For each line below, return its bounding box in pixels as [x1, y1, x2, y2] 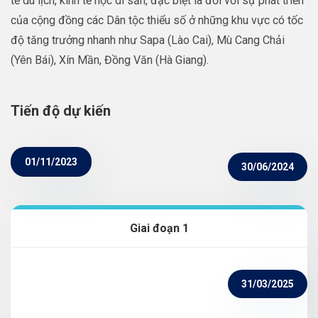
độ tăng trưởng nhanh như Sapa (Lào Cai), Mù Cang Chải [11, 33, 285, 48]
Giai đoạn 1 [129, 221, 189, 236]
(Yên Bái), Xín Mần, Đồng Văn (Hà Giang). [11, 53, 209, 67]
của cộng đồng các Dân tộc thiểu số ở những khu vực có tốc [11, 13, 303, 28]
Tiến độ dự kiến [11, 102, 111, 120]
